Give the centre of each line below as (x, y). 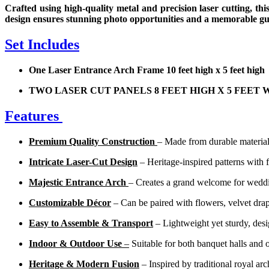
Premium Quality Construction (92, 141)
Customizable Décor (70, 202)
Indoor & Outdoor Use (75, 243)
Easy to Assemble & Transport (91, 223)
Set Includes (42, 45)
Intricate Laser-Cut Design (83, 162)
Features (34, 116)
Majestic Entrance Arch (77, 182)
